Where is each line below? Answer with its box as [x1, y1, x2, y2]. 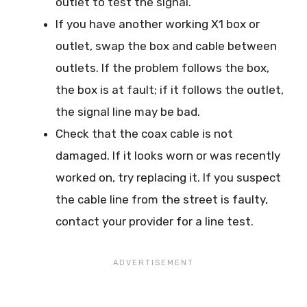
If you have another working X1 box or [56, 17, 260, 32]
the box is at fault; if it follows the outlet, [56, 83, 284, 97]
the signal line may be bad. [56, 105, 200, 119]
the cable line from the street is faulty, [56, 193, 268, 207]
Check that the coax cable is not [56, 127, 233, 141]
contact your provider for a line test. [56, 214, 254, 229]
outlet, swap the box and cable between [56, 39, 277, 53]
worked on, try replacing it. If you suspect [56, 171, 281, 185]
